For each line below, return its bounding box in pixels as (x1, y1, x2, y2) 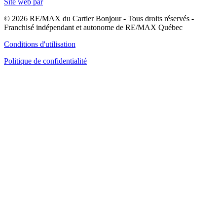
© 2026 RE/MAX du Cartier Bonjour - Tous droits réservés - (4, 14, 194, 23)
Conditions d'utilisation (4, 40, 75, 49)
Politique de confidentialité (4, 57, 87, 66)
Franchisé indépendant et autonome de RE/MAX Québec (4, 23, 183, 32)
